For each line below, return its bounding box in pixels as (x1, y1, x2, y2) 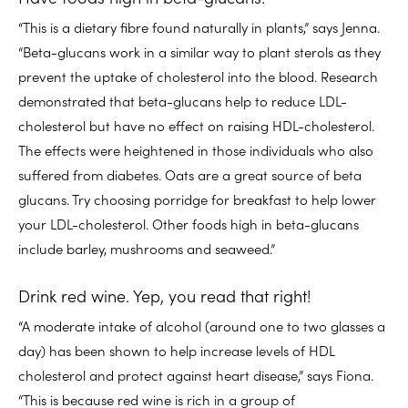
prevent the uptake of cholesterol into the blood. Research (18, 66, 378, 86)
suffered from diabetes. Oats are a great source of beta (18, 164, 362, 184)
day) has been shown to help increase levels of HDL (18, 340, 335, 360)
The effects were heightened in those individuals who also (18, 139, 373, 159)
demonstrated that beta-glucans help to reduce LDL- (18, 90, 347, 110)
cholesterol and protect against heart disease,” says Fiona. (18, 364, 373, 384)
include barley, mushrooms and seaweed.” (18, 238, 275, 258)
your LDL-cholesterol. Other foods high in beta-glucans (18, 213, 359, 233)
